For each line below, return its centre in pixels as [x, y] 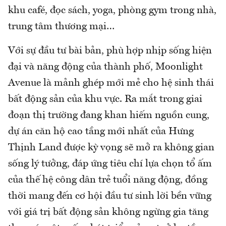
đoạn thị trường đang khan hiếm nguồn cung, [109, 116]
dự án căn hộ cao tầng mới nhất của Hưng [101, 132]
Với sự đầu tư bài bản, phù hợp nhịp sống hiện [110, 51]
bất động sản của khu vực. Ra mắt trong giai [105, 100]
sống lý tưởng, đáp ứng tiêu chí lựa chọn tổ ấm [110, 164]
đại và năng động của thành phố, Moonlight [105, 67]
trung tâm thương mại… [61, 27]
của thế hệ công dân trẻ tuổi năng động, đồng [108, 180]
